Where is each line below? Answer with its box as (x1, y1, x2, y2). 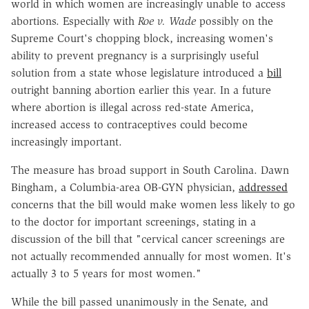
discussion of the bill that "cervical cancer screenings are (11, 232, 285, 246)
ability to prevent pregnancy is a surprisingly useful (11, 48, 259, 62)
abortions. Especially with (11, 14, 138, 28)
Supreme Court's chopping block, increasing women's (11, 31, 273, 45)
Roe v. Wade (138, 14, 199, 28)
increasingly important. (11, 134, 122, 148)
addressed (239, 180, 288, 194)
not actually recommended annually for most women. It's (11, 249, 291, 263)
